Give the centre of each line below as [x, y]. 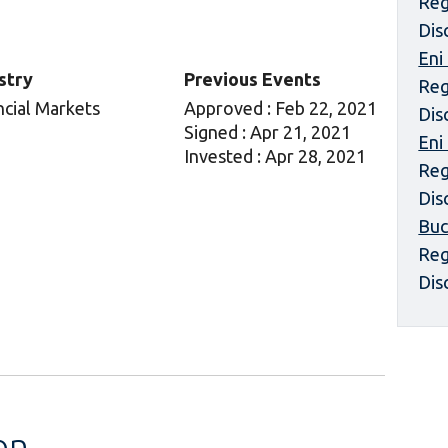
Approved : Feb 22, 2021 [280, 108]
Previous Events [252, 79]
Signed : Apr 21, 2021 [267, 132]
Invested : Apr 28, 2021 [274, 156]
